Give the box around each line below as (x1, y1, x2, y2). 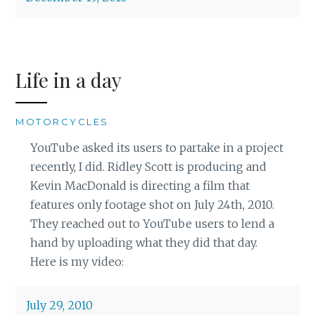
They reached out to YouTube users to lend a (30, 216, 274, 231)
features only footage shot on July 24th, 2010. (30, 197, 274, 212)
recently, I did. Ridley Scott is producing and (30, 159, 266, 174)
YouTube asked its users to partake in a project (30, 140, 283, 155)
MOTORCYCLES (15, 115, 109, 127)
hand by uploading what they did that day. (30, 235, 257, 250)
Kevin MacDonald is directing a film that (30, 178, 250, 193)
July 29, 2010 (26, 297, 94, 312)
